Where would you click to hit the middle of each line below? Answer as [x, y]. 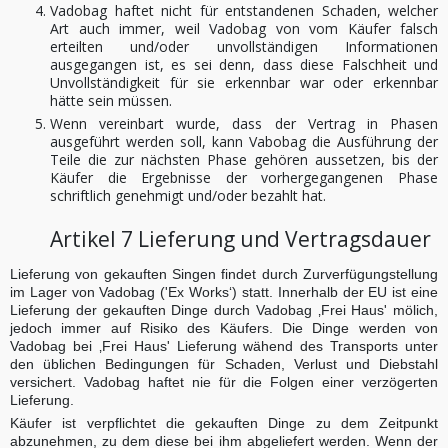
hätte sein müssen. [111, 100]
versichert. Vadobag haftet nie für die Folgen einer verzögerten [224, 382]
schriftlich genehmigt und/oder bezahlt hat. [188, 195]
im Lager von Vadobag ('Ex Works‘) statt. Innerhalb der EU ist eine [224, 292]
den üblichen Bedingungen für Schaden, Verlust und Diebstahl [224, 364]
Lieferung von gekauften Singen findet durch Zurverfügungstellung [224, 274]
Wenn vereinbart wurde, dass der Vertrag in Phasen [244, 123]
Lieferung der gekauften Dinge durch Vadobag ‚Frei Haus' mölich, [224, 310]
